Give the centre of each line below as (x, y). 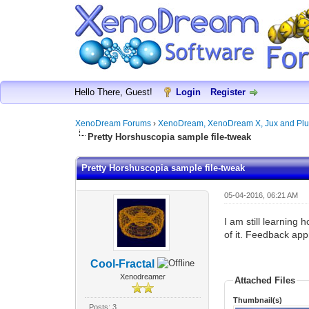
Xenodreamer (142, 276)
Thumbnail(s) (258, 300)
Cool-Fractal (123, 263)
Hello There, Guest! (114, 92)
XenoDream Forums (113, 123)
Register (228, 92)
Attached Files (265, 280)
